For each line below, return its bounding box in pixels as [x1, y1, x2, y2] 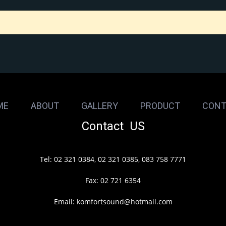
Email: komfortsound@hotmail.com [53, 197, 173, 207]
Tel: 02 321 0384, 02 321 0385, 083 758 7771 [40, 154, 186, 164]
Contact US [81, 119, 145, 134]
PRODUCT [140, 100, 180, 111]
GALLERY [81, 100, 118, 111]
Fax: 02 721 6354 [85, 176, 141, 186]
